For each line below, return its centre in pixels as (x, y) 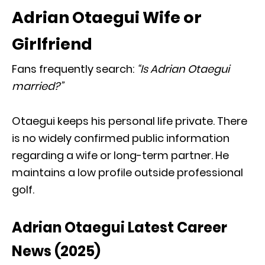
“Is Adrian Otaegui (183, 69)
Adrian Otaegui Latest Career (119, 227)
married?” (38, 86)
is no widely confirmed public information (121, 138)
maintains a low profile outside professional (127, 172)
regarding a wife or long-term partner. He (120, 155)
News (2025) (56, 251)
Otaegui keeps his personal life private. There (130, 121)
